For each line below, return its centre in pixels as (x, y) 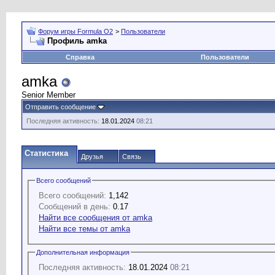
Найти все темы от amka (84, 228)
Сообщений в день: (75, 206)
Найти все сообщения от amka (95, 217)
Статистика (46, 153)
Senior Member (48, 95)
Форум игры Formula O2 (76, 31)
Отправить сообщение (60, 107)
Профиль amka (77, 41)
